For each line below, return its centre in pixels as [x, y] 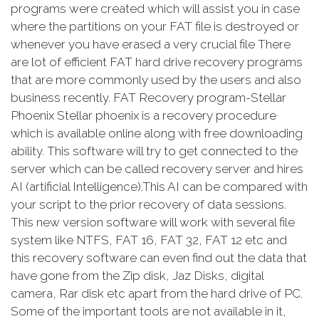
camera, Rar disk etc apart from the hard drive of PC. [157, 294]
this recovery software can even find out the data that [159, 258]
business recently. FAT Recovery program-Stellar [148, 98]
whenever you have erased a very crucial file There [151, 45]
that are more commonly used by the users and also [156, 80]
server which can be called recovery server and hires [157, 169]
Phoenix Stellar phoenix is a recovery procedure [143, 116]
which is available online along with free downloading [157, 134]
